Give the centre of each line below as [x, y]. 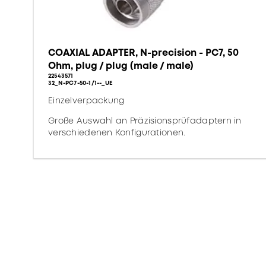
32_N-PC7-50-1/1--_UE [80, 83]
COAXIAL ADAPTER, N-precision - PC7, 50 [143, 53]
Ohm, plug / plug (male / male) [121, 66]
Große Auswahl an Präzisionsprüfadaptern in [145, 121]
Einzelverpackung [86, 100]
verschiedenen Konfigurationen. [117, 132]
